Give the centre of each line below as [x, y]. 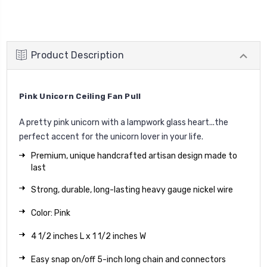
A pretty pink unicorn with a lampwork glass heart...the [124, 123]
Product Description [77, 55]
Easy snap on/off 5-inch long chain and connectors [128, 260]
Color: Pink [51, 213]
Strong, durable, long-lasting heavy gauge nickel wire [132, 190]
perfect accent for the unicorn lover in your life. [111, 137]
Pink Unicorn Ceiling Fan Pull [80, 97]
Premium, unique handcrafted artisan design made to [134, 156]
